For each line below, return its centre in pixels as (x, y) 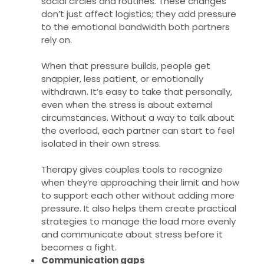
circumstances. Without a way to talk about (138, 118)
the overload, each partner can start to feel (138, 131)
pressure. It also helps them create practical (139, 209)
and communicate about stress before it (132, 235)
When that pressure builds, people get (126, 66)
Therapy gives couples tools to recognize (132, 170)
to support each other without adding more (138, 196)
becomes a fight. (79, 247)
